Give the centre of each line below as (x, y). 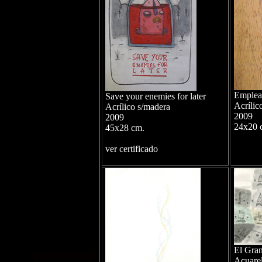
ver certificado (131, 149)
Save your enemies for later (155, 96)
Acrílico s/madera (137, 107)
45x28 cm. (125, 128)
